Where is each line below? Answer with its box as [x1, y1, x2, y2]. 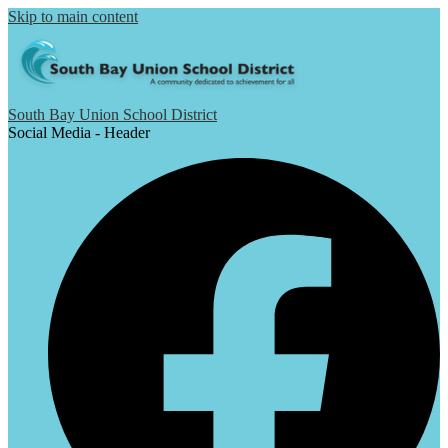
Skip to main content [8, 8, 138, 25]
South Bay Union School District [8, 106, 217, 123]
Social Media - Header [8, 124, 150, 141]
